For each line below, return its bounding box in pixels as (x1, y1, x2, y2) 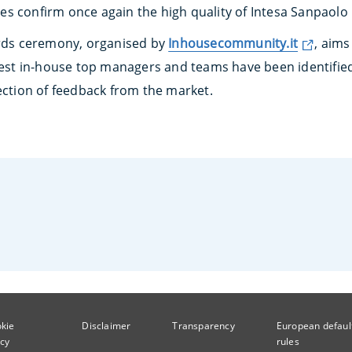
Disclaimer (82, 319, 131, 332)
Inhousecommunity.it (168, 35, 299, 52)
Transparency (172, 319, 235, 332)
